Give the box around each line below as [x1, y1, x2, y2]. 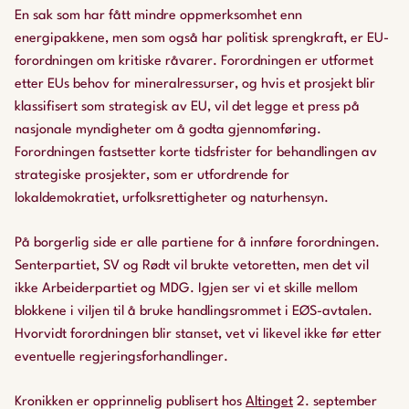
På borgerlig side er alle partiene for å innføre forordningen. [15, 236, 380, 250]
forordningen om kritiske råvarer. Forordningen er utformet [15, 55, 373, 68]
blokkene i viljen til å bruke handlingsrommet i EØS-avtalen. [15, 305, 372, 319]
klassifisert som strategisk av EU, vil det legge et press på [15, 100, 360, 114]
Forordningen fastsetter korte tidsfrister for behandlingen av [15, 146, 377, 160]
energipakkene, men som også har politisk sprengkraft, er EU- [15, 32, 389, 46]
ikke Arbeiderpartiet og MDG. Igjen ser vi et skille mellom [15, 282, 358, 296]
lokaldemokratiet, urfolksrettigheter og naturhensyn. [15, 192, 329, 205]
